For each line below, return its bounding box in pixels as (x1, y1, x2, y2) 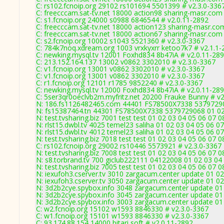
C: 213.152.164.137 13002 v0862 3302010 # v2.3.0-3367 (36, 57, 215, 66)
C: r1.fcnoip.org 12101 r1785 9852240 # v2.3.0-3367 (36, 78, 202, 87)
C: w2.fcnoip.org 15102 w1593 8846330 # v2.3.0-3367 (36, 204, 208, 213)
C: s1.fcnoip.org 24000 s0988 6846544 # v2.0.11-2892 (36, 15, 208, 24)
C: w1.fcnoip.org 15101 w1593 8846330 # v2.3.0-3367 (36, 211, 208, 220)
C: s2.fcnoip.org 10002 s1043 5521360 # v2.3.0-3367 (36, 36, 204, 45)
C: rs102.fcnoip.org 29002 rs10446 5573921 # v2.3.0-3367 (36, 141, 221, 150)
